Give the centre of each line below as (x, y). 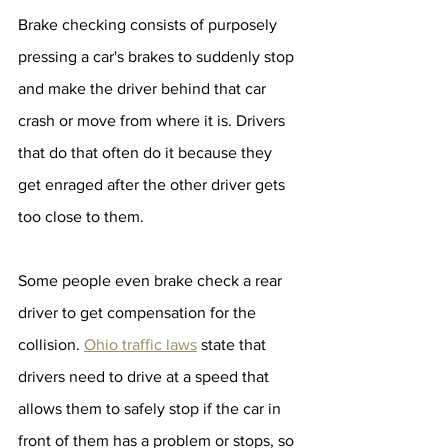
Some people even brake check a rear (152, 280)
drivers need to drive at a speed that (145, 376)
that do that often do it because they (147, 152)
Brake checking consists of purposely (149, 24)
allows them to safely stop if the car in (151, 408)
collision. (51, 344)
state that (233, 344)
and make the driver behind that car (144, 88)
